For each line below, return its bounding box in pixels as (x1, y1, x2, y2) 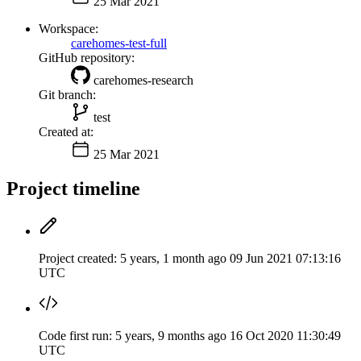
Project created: (39, 251, 117, 265)
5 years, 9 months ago (115, 328, 230, 342)
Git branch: (39, 87, 96, 102)
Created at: (39, 124, 93, 139)
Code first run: (39, 328, 112, 342)
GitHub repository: (39, 50, 135, 64)
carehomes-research (93, 73, 193, 87)
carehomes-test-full (71, 35, 167, 50)
